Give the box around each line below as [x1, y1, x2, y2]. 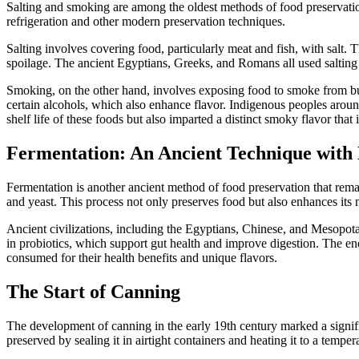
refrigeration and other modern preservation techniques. [6, 14, 285, 29]
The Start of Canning [6, 280, 180, 302]
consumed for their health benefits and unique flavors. [6, 251, 277, 265]
